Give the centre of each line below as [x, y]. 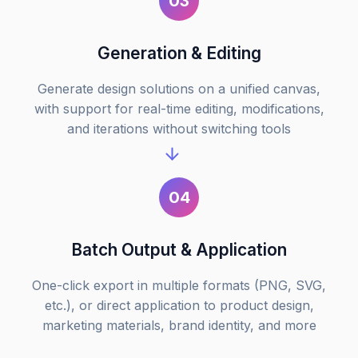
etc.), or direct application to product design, [179, 306]
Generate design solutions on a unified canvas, [179, 89]
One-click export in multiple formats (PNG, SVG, [179, 286]
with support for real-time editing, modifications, [179, 109]
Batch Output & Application [179, 250]
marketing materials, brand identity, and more [179, 326]
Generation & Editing [179, 54]
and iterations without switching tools [179, 129]
